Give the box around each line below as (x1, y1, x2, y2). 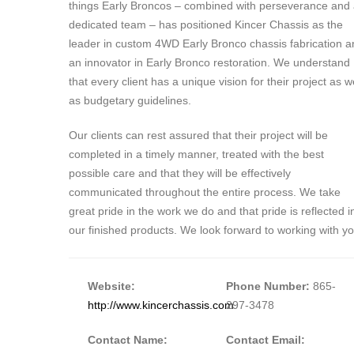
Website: (88, 280, 135, 293)
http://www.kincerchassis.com (88, 299, 234, 312)
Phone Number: (225, 280, 310, 293)
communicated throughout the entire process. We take (69, 186, 341, 199)
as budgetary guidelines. (69, 94, 191, 107)
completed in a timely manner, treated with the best (69, 148, 324, 161)
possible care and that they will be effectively (69, 167, 291, 180)
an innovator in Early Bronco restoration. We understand (69, 56, 350, 70)
